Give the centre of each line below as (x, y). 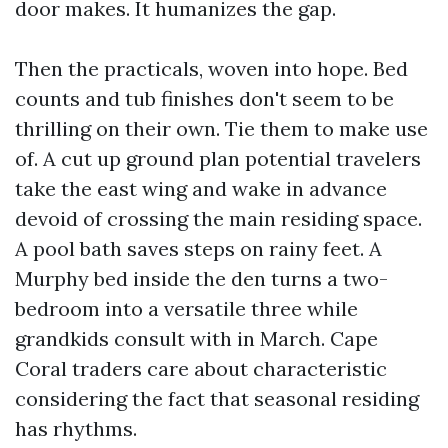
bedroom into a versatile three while (186, 308)
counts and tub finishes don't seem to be (204, 98)
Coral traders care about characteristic (201, 368)
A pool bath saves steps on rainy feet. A (198, 248)
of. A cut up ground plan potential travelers (218, 158)
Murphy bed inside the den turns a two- (201, 278)
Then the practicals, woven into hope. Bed (211, 68)
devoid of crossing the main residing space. (218, 218)
